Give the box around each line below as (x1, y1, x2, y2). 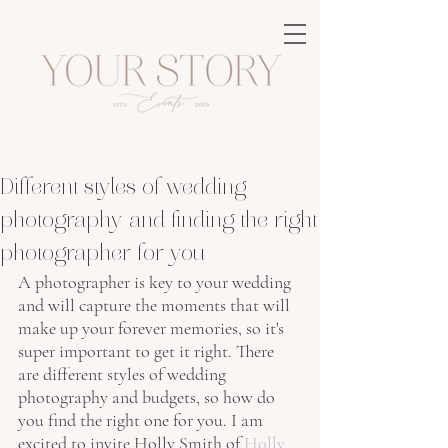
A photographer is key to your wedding (18, 271, 295, 293)
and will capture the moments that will (18, 294, 294, 316)
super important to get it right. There (18, 340, 278, 362)
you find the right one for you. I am (18, 409, 267, 431)
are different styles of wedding (18, 363, 230, 385)
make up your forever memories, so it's (18, 317, 288, 339)
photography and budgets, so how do (18, 386, 279, 408)
